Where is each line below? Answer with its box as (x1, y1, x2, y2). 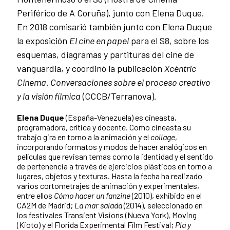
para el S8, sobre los (129, 35, 209, 47)
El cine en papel (69, 35, 129, 47)
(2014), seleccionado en (122, 200, 203, 210)
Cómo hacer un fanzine (54, 190, 130, 201)
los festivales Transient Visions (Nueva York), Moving (17, 210, 197, 220)
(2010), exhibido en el (130, 190, 202, 201)
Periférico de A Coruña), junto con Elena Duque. (17, 7, 204, 19)
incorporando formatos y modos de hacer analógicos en (17, 142, 207, 152)
